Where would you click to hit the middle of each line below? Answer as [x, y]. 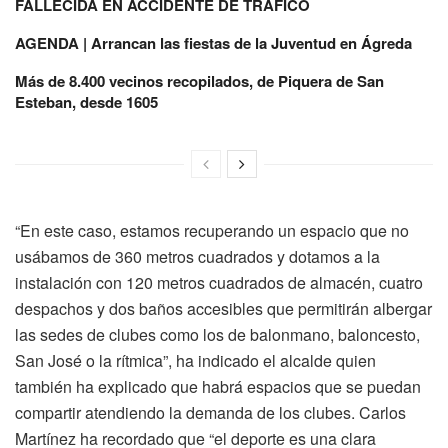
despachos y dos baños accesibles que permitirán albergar [223, 309]
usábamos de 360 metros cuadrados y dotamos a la [197, 257]
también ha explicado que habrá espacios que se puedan [218, 387]
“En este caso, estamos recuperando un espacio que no [212, 231]
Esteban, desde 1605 [86, 102]
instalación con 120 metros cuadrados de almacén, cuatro [219, 283]
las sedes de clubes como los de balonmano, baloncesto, [217, 335]
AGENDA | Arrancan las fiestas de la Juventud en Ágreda [213, 43]
